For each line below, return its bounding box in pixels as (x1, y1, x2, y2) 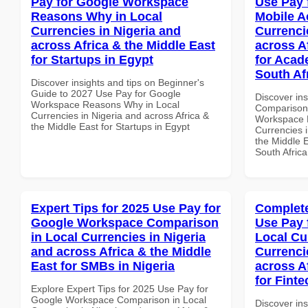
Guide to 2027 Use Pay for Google (31, 87, 181, 99)
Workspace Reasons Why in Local (31, 98, 179, 110)
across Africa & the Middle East (31, 38, 215, 52)
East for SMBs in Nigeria (31, 258, 175, 273)
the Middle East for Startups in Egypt (31, 120, 190, 132)
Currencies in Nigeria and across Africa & (31, 109, 209, 121)
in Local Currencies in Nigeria (31, 230, 206, 244)
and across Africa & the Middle (31, 244, 211, 258)
